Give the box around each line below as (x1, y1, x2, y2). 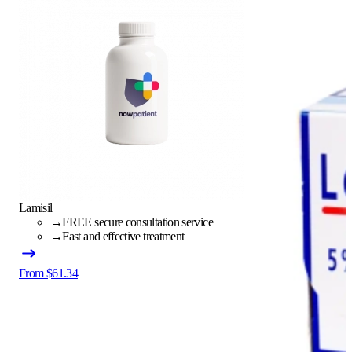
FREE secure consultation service (62, 214, 213, 229)
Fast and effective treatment (62, 229, 185, 243)
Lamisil (19, 200, 53, 214)
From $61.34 (19, 266, 78, 280)
